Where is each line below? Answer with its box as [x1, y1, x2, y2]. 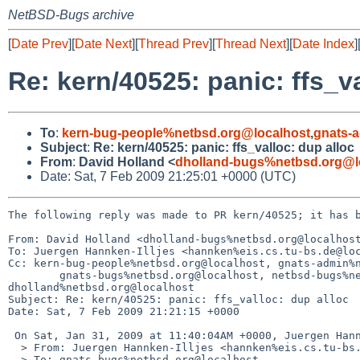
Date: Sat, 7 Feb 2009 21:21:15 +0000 [8, 305, 239, 317]
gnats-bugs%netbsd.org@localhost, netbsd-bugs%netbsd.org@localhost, [8, 268, 59, 281]
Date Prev [11, 37, 68, 51]
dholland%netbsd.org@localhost [8, 280, 194, 293]
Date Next [75, 37, 132, 51]
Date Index [292, 37, 354, 51]
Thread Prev [138, 37, 209, 51]
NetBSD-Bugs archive [8, 8, 134, 22]
